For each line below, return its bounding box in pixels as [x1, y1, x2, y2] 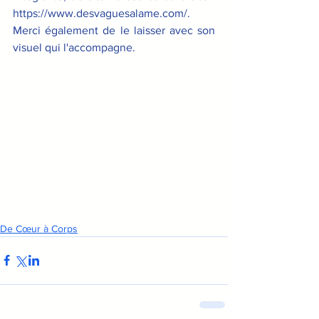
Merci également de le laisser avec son [13, 24, 215, 36]
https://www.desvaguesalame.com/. [13, 7, 190, 19]
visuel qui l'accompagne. [13, 41, 135, 53]
